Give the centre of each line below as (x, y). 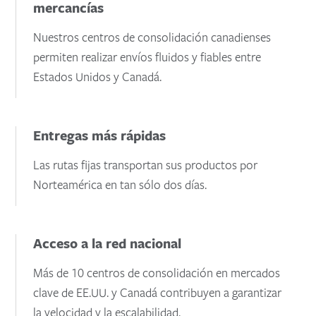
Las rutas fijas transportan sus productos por (146, 164)
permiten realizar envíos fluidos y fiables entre (147, 56)
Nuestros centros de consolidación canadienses (152, 37)
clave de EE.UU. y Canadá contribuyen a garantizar (158, 292)
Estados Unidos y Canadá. (98, 76)
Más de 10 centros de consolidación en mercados (157, 272)
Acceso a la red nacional (108, 243)
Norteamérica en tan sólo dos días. (120, 184)
